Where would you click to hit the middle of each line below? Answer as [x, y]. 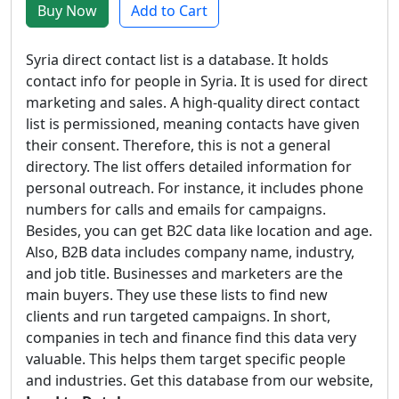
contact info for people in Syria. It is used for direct [197, 81]
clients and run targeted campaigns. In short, [178, 316]
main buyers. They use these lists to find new [177, 295]
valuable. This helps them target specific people [186, 359]
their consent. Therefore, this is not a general [178, 145]
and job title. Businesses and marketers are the [184, 273]
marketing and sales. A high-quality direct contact [193, 102]
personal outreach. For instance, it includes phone [195, 188]
